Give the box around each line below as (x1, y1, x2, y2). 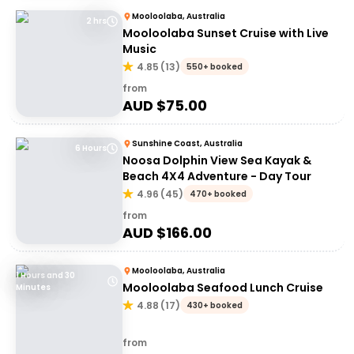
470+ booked (190, 188, 247, 200)
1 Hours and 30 (16, 269, 75, 281)
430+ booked (186, 299, 243, 311)
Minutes (16, 281, 51, 293)
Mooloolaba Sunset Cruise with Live (122, 25, 329, 41)
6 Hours (75, 142, 107, 154)
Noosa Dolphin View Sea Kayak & (122, 153, 311, 168)
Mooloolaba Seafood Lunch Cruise (122, 280, 323, 296)
